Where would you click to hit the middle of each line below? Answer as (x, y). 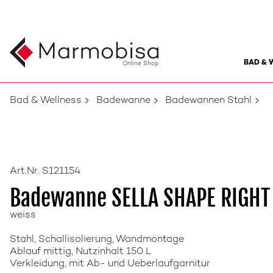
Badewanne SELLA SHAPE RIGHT (140, 198)
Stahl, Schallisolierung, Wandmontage (97, 240)
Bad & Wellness (46, 101)
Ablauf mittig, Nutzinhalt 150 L (80, 252)
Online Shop (140, 64)
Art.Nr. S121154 (45, 172)
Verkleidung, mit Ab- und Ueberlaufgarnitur (110, 264)
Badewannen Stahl (208, 101)
